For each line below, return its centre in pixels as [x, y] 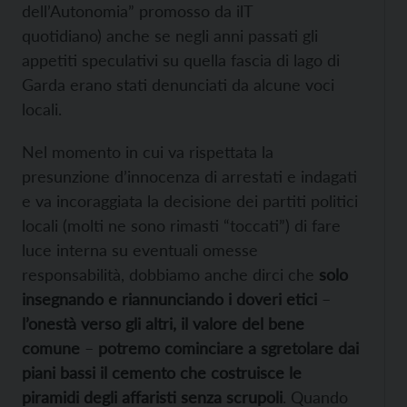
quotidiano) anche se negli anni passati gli [170, 36]
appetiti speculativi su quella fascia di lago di [181, 60]
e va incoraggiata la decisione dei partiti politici [190, 201]
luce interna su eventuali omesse [140, 250]
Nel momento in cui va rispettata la [148, 152]
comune [51, 348]
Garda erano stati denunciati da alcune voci [178, 85]
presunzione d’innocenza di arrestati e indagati [189, 177]
